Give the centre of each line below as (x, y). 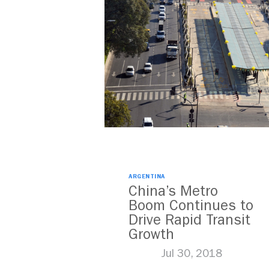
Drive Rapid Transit (189, 220)
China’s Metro (173, 191)
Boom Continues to (191, 206)
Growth (151, 234)
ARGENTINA (147, 177)
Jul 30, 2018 (192, 254)
